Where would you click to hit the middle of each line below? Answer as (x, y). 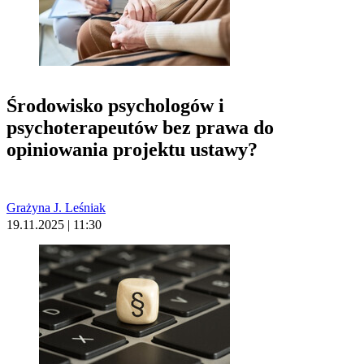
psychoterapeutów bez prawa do (140, 127)
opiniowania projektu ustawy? (132, 149)
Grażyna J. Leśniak (56, 207)
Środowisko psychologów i (115, 105)
